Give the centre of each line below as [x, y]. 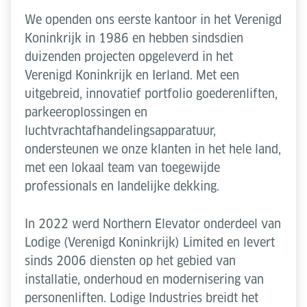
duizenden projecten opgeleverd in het [129, 57]
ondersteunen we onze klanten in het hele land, [153, 149]
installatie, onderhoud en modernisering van [144, 279]
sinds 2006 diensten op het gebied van [130, 261]
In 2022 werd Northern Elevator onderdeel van [153, 224]
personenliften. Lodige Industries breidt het [142, 298]
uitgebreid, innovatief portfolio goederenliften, [151, 94]
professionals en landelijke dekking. [122, 186]
